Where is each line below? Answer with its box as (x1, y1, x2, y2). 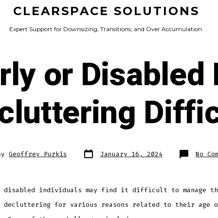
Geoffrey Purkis (9, 150, 67, 159)
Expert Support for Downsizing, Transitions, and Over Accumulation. (9, 25, 203, 33)
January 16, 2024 (100, 150, 163, 159)
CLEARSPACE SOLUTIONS (13, 4, 200, 18)
